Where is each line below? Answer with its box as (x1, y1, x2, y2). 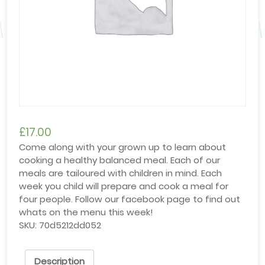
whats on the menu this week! (19, 206, 154, 219)
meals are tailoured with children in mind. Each (19, 167, 222, 180)
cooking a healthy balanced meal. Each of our (19, 154, 221, 167)
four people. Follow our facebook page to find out (19, 193, 241, 206)
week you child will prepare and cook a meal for (19, 180, 229, 193)
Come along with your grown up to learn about (19, 141, 227, 154)
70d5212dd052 (39, 219, 102, 232)
